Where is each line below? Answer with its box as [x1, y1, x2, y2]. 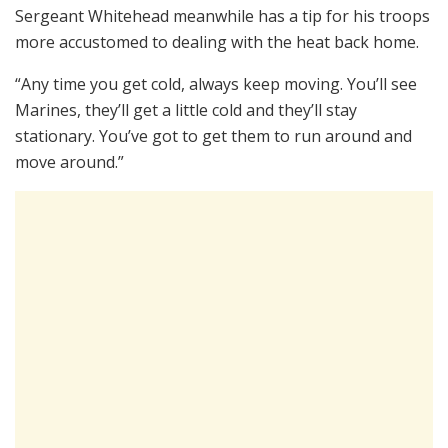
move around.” [15, 150, 124, 173]
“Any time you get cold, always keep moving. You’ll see [15, 72, 417, 95]
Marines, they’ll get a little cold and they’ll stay [15, 98, 357, 121]
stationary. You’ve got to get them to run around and [15, 124, 412, 147]
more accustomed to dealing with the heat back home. [15, 30, 419, 53]
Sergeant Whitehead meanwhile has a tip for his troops [15, 4, 430, 27]
